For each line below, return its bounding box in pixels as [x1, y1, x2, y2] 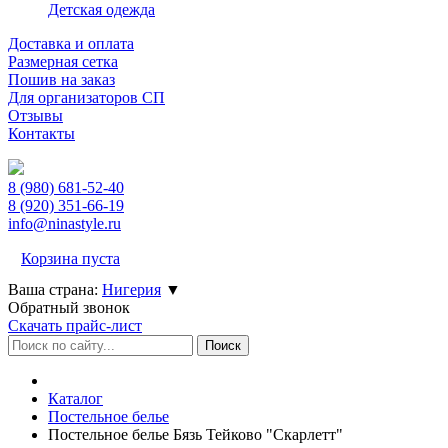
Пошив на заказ [8, 71, 115, 88]
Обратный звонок [8, 299, 130, 316]
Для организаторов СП [8, 89, 165, 106]
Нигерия [102, 281, 161, 298]
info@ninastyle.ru [8, 215, 121, 232]
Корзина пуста [21, 250, 120, 267]
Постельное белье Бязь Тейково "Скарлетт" [48, 426, 343, 443]
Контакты [8, 125, 75, 142]
